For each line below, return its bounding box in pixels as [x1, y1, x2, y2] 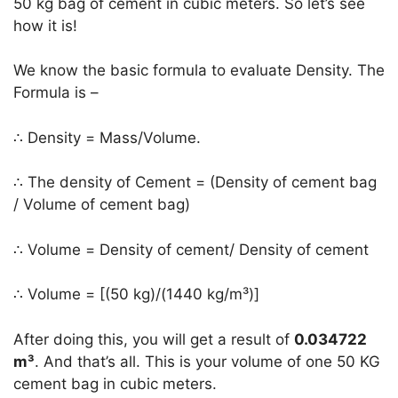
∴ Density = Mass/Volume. [13, 128, 201, 147]
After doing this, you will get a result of [13, 330, 294, 348]
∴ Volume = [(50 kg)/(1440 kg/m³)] [13, 285, 259, 304]
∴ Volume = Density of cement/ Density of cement [13, 240, 369, 259]
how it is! [13, 16, 77, 35]
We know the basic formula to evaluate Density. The [13, 61, 385, 80]
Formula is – [13, 84, 99, 102]
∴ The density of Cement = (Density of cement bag [13, 173, 377, 192]
